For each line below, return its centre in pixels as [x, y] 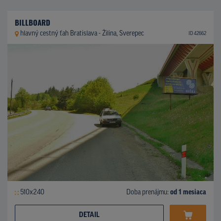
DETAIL [89, 215]
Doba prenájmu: [148, 192]
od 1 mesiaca [188, 192]
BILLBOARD [33, 22]
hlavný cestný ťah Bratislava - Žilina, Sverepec [82, 34]
